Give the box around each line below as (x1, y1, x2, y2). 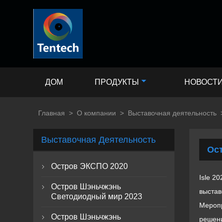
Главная (38, 109, 65, 117)
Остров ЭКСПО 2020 (51, 162, 128, 170)
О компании (77, 109, 116, 117)
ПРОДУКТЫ (94, 78, 139, 86)
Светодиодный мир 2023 (51, 192, 143, 201)
